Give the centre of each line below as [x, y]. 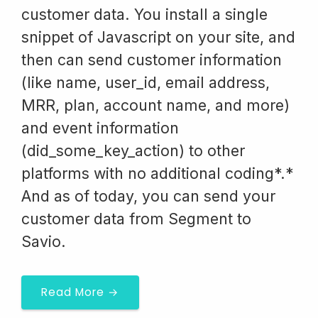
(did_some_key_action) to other [133, 150]
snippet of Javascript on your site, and [158, 37]
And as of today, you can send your [148, 196]
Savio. [44, 241]
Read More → [80, 292]
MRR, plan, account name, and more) [155, 105]
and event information [100, 128]
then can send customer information [152, 60]
